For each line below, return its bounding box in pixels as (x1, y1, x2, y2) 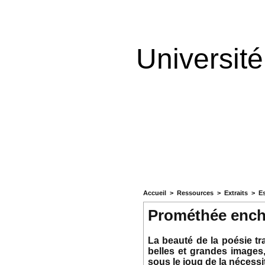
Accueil (143, 189, 166, 197)
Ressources (176, 189, 214, 197)
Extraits (224, 189, 248, 197)
